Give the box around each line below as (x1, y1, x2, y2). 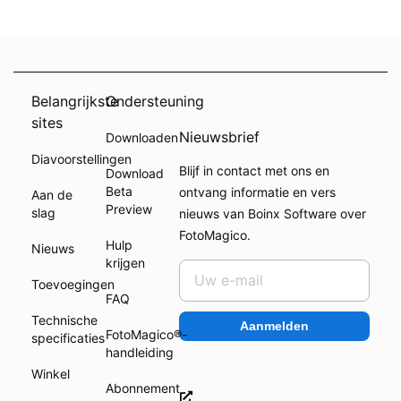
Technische (31, 312, 98, 328)
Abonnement (105, 380, 180, 397)
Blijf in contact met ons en (179, 163, 330, 179)
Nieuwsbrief (179, 128, 260, 147)
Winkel (31, 366, 70, 382)
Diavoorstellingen (31, 151, 132, 167)
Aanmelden (240, 319, 310, 334)
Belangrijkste (31, 92, 118, 111)
